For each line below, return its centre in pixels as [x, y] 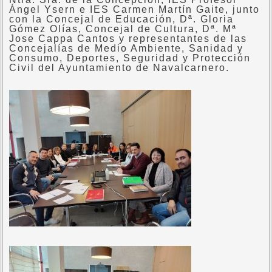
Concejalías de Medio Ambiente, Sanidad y [126, 48]
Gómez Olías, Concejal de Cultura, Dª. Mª [123, 29]
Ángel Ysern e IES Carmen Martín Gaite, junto [134, 9]
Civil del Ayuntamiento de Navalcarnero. [119, 68]
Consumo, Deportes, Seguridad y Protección [130, 58]
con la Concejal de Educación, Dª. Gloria [121, 19]
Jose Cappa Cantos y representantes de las [128, 39]
